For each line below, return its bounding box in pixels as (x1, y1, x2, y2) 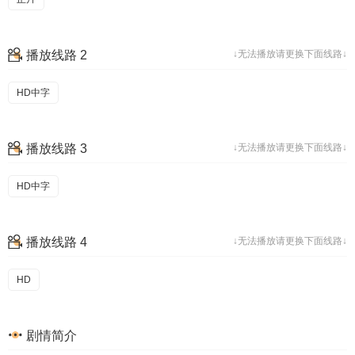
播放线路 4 (26, 235, 87, 249)
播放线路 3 (26, 142, 87, 155)
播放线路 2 (26, 48, 87, 62)
